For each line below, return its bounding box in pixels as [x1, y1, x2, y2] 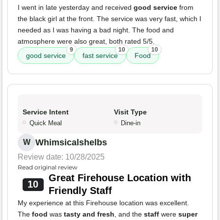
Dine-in [121, 119, 140, 127]
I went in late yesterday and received [18, 3, 134, 12]
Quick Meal [29, 119, 62, 127]
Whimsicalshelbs [35, 137, 107, 148]
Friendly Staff [48, 185, 112, 196]
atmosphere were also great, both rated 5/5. [18, 37, 155, 46]
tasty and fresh [64, 210, 114, 219]
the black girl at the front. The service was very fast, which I [18, 15, 201, 23]
